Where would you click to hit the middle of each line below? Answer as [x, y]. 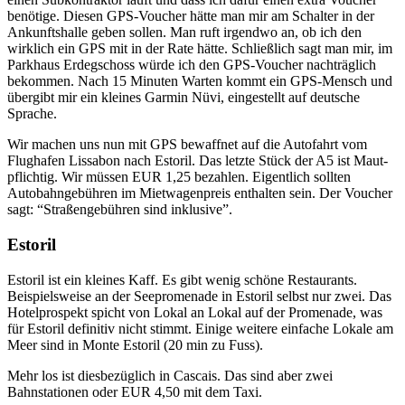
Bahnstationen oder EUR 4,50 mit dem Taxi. [135, 391]
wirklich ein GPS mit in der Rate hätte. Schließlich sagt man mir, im [200, 49]
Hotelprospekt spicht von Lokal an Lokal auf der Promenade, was [195, 312]
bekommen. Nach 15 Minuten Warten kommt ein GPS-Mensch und [200, 81]
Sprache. [32, 114]
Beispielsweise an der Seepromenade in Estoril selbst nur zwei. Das [199, 296]
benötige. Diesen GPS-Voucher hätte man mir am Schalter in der [191, 16]
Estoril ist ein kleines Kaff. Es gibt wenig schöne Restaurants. [182, 279]
